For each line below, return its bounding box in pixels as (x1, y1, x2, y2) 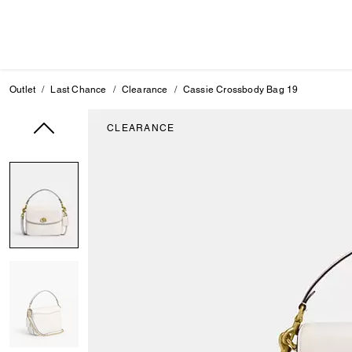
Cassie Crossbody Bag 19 (182, 84, 299, 95)
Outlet (9, 84, 36, 95)
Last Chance (50, 84, 107, 95)
